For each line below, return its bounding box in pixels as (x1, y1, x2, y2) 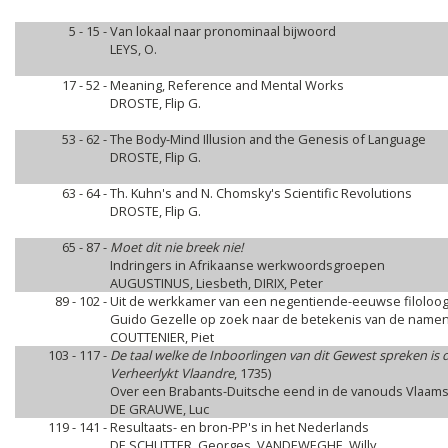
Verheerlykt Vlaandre (110, 364, 234, 382)
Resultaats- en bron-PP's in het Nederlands (110, 418, 369, 436)
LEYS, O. (110, 40, 157, 58)
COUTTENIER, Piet (110, 328, 214, 346)
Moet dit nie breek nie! (110, 238, 243, 256)
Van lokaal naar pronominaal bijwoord (110, 22, 336, 40)
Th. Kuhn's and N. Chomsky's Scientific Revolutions (110, 184, 412, 202)
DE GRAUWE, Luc (110, 400, 209, 418)
